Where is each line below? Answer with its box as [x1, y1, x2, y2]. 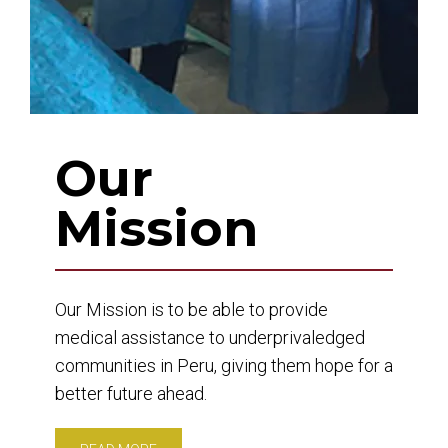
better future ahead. [55, 383, 207, 404]
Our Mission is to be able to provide [55, 299, 328, 320]
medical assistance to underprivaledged [55, 327, 365, 348]
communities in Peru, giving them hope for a [55, 355, 393, 376]
